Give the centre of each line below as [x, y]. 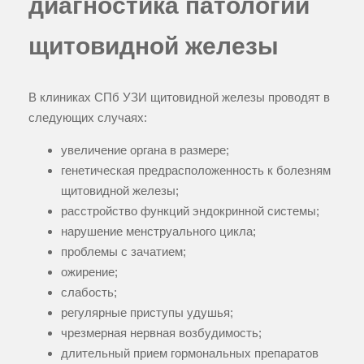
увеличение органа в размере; [145, 149]
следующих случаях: [88, 117]
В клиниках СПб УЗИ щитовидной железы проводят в [179, 97]
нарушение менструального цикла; [158, 231]
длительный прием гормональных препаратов [190, 353]
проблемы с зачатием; [123, 251]
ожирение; [89, 271]
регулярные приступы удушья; [147, 312]
